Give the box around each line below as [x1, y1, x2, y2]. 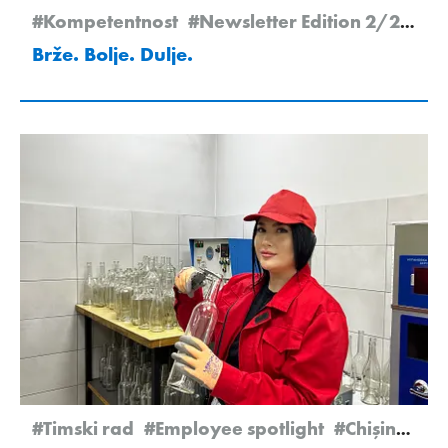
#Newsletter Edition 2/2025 [188, 8, 400, 33]
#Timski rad [32, 416, 134, 441]
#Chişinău [334, 416, 396, 441]
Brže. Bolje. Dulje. [32, 40, 193, 67]
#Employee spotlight [144, 416, 324, 441]
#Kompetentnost [32, 8, 178, 33]
